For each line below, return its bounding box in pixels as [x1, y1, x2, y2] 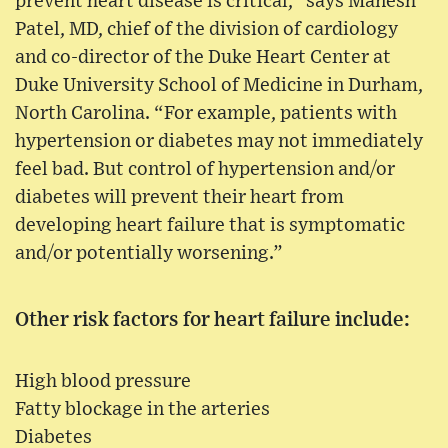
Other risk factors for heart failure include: [15, 309, 410, 330]
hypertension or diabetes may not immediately [15, 131, 423, 151]
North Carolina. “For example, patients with [15, 103, 397, 123]
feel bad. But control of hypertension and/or [15, 159, 395, 179]
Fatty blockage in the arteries [15, 399, 270, 419]
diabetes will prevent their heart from [15, 187, 344, 207]
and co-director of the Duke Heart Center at [15, 47, 391, 67]
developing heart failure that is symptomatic [15, 215, 405, 235]
